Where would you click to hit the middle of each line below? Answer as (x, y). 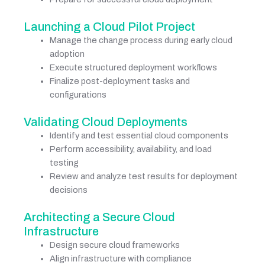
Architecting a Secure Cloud (99, 217)
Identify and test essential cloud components (139, 135)
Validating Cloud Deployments (106, 122)
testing (64, 162)
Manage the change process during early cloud (141, 40)
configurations (78, 94)
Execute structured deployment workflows (133, 67)
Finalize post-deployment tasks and (119, 81)
